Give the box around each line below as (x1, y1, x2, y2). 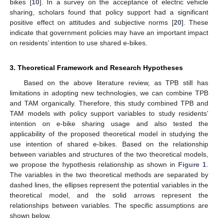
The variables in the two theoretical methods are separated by (10, 170, 208, 179)
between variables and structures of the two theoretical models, (10, 150, 208, 158)
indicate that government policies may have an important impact (10, 28, 208, 36)
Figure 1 (178, 160, 206, 168)
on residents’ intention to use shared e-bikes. (10, 38, 147, 47)
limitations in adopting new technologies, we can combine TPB (10, 89, 208, 97)
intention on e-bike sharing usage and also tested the (10, 119, 208, 127)
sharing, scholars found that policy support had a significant (10, 8, 208, 16)
